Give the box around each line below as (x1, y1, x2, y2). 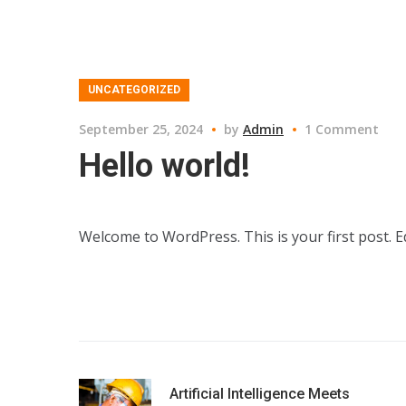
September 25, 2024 (79, 121, 203, 138)
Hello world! (79, 147, 250, 185)
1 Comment (304, 121, 379, 138)
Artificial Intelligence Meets (169, 385, 350, 402)
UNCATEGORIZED (88, 83, 180, 96)
